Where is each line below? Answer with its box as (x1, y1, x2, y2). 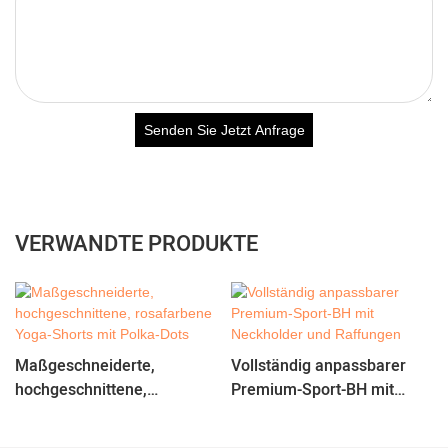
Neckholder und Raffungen (230, 402, 424, 427)
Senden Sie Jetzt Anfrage (143, 121, 305, 138)
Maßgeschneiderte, (15, 354, 155, 379)
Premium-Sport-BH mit (230, 378, 394, 403)
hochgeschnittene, (15, 378, 147, 403)
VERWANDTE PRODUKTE (15, 227, 258, 260)
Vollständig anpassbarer (230, 354, 406, 379)
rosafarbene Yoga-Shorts (15, 402, 196, 427)
